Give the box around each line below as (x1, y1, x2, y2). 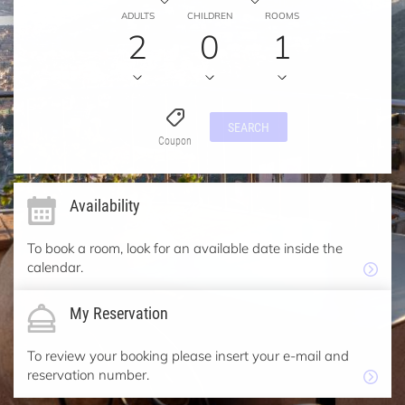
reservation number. (27, 365, 149, 384)
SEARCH (228, 118, 269, 137)
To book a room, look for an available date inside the (27, 239, 343, 258)
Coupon (158, 133, 192, 148)
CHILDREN (187, 10, 232, 23)
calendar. (27, 258, 83, 277)
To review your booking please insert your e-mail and (27, 346, 349, 365)
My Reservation (70, 302, 168, 325)
